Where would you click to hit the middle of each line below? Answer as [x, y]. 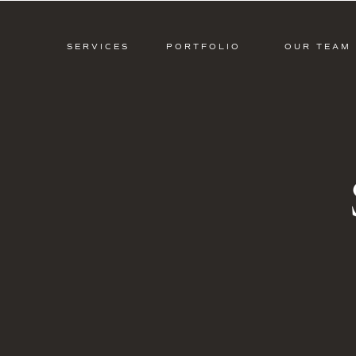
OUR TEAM [318, 46]
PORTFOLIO [203, 46]
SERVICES [98, 46]
